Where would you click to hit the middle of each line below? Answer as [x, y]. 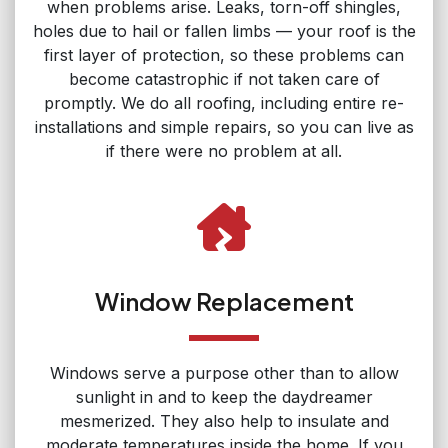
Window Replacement [224, 300]
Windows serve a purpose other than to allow [224, 372]
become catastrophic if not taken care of [224, 78]
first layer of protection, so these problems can [224, 54]
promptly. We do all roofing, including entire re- [224, 102]
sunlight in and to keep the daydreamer [224, 396]
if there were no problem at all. [224, 150]
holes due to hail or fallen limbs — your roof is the [224, 30]
